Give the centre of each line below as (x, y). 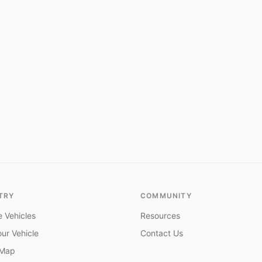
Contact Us (162, 233)
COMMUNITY (166, 196)
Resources (160, 216)
